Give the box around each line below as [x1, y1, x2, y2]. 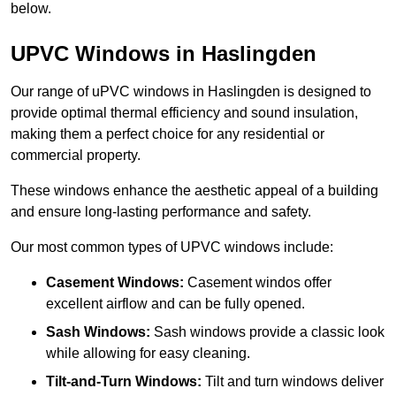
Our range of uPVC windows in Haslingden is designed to [11, 84, 371, 100]
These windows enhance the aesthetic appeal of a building [11, 183, 378, 199]
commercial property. [11, 148, 144, 164]
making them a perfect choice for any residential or [11, 126, 324, 142]
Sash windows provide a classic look [150, 324, 385, 340]
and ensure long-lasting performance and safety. [11, 204, 311, 220]
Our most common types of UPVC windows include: [11, 240, 333, 255]
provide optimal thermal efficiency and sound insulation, [11, 105, 358, 121]
